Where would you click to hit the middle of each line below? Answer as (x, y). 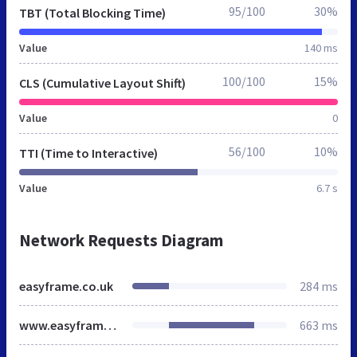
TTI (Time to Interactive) (88, 153)
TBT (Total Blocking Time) (92, 12)
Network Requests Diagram (121, 240)
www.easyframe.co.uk (110, 325)
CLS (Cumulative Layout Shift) (102, 82)
